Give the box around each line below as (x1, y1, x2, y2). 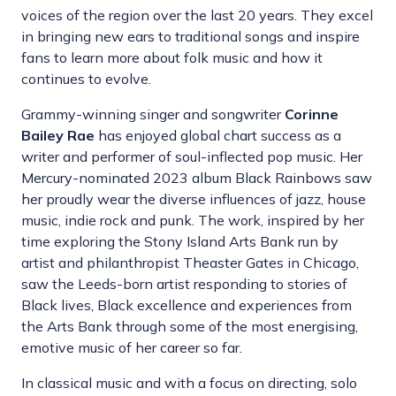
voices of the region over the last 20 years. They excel (21, 6, 373, 25)
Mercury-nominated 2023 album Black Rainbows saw (21, 169, 372, 187)
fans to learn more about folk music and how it (21, 49, 323, 67)
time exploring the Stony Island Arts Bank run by (21, 232, 339, 251)
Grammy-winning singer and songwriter (21, 105, 285, 124)
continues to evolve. (21, 70, 151, 88)
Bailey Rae (21, 126, 95, 145)
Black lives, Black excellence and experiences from (21, 296, 352, 315)
